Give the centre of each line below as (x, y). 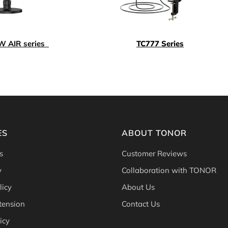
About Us (138, 187)
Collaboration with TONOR (169, 170)
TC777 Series (160, 44)
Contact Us (141, 204)
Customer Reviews (154, 154)
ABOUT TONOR (154, 133)
